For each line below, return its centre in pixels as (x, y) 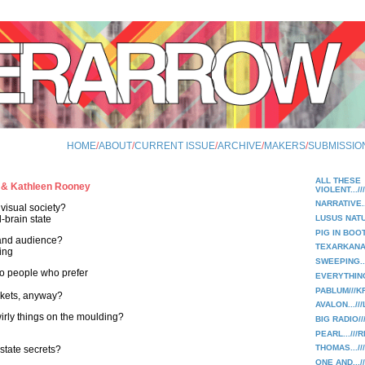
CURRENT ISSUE (175, 146)
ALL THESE (338, 180)
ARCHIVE (240, 146)
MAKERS (285, 146)
